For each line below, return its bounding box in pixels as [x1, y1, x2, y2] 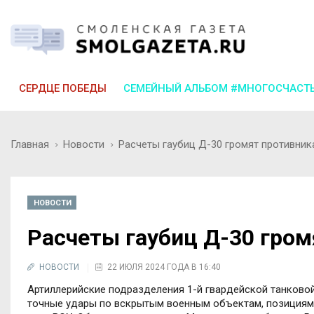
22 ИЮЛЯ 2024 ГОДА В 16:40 [107, 261, 221, 272]
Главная [11, 137, 49, 151]
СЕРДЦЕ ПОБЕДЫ [19, 81, 107, 95]
